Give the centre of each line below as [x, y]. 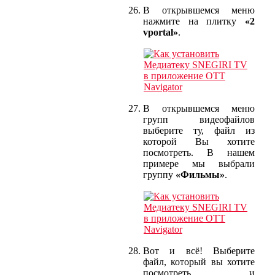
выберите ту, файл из [199, 130]
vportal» [161, 32]
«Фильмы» [200, 174]
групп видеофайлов [199, 119]
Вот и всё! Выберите [199, 250]
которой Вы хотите [199, 141]
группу [159, 174]
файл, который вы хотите [199, 261]
